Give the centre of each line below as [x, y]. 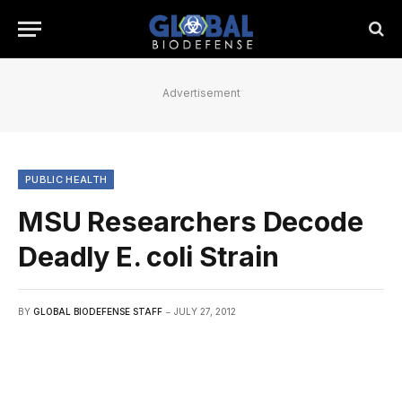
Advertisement [201, 93]
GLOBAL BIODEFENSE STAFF [98, 311]
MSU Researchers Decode [191, 222]
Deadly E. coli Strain [149, 257]
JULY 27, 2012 [205, 311]
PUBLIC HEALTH [66, 179]
